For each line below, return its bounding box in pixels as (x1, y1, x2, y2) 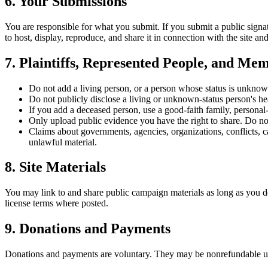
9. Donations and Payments (5, 221, 170, 237)
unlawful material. (29, 136, 97, 147)
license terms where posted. (5, 198, 108, 209)
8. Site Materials (5, 159, 106, 175)
